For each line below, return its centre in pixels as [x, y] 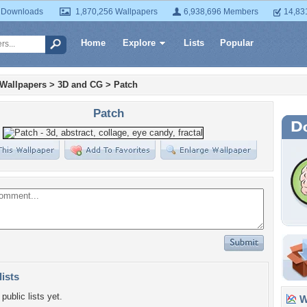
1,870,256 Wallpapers [116, 12]
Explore [139, 43]
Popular [237, 43]
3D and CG [80, 85]
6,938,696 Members [221, 12]
